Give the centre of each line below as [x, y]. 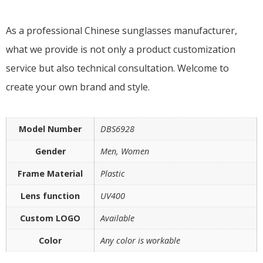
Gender [50, 151]
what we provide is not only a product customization [121, 49]
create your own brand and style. [78, 87]
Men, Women [125, 151]
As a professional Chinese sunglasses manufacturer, [122, 31]
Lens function [50, 196]
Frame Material [50, 173]
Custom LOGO [50, 218]
